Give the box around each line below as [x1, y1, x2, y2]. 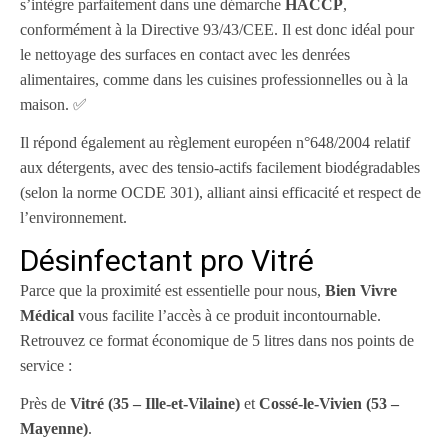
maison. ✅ [20, 96, 87, 113]
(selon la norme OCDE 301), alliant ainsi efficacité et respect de [20, 184, 421, 201]
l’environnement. [20, 209, 127, 226]
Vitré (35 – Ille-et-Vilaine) [70, 395, 240, 412]
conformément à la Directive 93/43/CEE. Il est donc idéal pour [20, 21, 414, 38]
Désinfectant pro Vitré [20, 243, 314, 278]
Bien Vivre [325, 282, 397, 299]
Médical [20, 307, 74, 324]
